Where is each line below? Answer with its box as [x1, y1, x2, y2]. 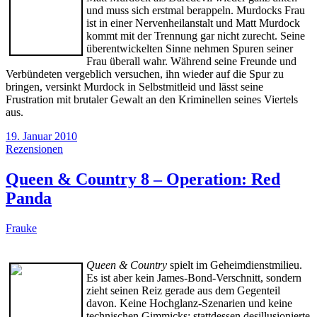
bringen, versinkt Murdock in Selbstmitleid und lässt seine [6, 80, 263, 93]
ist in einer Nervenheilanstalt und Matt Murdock [86, 16, 300, 29]
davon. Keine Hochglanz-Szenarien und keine [86, 296, 292, 309]
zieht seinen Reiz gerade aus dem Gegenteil [86, 284, 280, 296]
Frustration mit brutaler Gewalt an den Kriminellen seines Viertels [6, 93, 298, 105]
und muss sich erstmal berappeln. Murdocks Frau [86, 4, 305, 16]
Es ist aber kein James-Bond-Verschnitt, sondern [86, 271, 301, 284]
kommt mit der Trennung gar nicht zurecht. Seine [86, 29, 305, 42]
